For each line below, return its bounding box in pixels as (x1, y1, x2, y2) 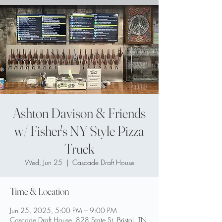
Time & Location (10, 185, 69, 197)
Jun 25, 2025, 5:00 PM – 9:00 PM (10, 206, 117, 215)
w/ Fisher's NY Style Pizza (14, 122, 144, 139)
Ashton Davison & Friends (13, 105, 146, 121)
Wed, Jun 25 (24, 158, 62, 167)
